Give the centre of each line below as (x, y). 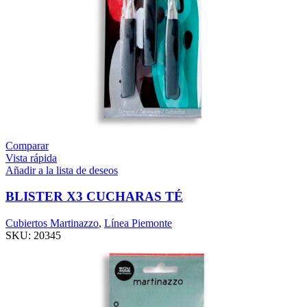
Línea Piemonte (138, 223)
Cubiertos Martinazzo (52, 223)
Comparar (27, 145)
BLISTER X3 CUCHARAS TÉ (94, 197)
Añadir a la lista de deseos (62, 170)
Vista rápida (31, 158)
